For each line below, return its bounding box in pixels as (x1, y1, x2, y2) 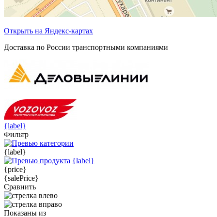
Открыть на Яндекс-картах (4, 26, 93, 35)
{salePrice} (4, 173, 39, 182)
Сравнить (4, 182, 36, 191)
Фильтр (4, 130, 29, 139)
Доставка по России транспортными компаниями (4, 43, 168, 51)
